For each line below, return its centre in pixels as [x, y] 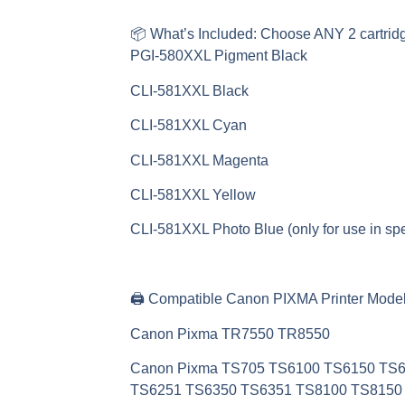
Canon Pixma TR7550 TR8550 [231, 334]
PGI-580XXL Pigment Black [219, 56]
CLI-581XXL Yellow [193, 194]
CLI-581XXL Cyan [189, 126]
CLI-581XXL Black [190, 90]
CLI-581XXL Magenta [200, 160]
